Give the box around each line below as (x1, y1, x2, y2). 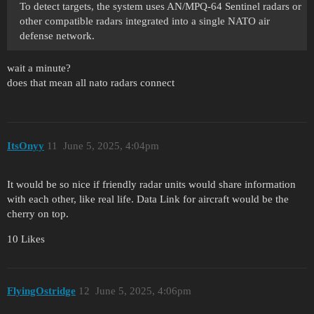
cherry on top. (7, 207, 69, 219)
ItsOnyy (7, 139, 44, 151)
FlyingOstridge (7, 285, 76, 297)
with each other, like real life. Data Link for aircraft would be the (7, 193, 289, 205)
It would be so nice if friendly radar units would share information (7, 178, 296, 190)
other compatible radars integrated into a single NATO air (20, 15, 270, 27)
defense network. (20, 30, 95, 42)
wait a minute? (7, 62, 71, 74)
